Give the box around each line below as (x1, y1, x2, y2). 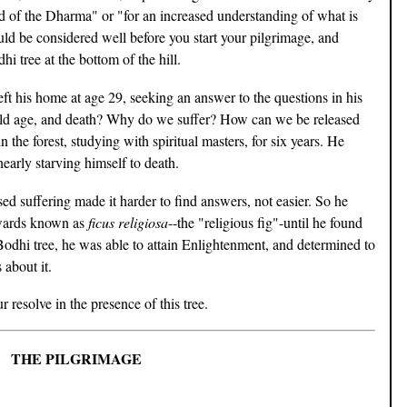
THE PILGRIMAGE (11, 348, 142, 370)
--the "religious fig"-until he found (168, 212, 362, 232)
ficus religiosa (88, 212, 168, 232)
